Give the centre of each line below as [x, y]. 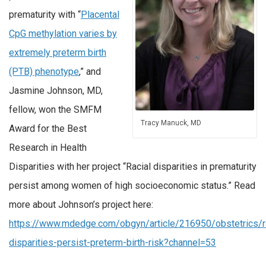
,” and [90, 71]
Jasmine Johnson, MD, [56, 90]
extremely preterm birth [58, 52]
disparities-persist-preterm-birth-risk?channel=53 [113, 242]
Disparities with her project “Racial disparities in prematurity [133, 166]
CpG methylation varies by [63, 33]
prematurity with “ [45, 14]
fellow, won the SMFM [55, 109]
